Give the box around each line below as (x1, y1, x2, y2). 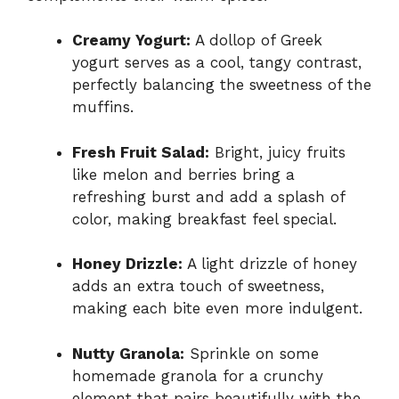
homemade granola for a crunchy (72, 366, 323, 385)
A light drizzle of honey (183, 255, 357, 273)
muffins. (72, 98, 134, 117)
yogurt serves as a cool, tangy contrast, (72, 53, 362, 72)
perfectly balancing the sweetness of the (72, 76, 371, 94)
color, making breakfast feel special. (72, 209, 337, 228)
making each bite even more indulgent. (72, 299, 362, 318)
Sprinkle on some (184, 344, 319, 362)
